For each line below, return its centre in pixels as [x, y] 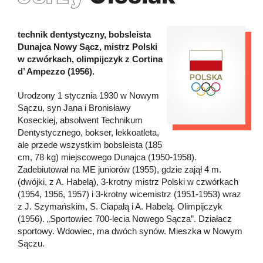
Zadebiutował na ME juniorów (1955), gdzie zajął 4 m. [119, 169]
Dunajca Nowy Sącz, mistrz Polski [87, 46]
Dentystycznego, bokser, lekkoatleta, [88, 132]
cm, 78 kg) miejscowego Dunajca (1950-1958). [107, 157]
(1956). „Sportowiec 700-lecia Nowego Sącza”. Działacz [125, 218]
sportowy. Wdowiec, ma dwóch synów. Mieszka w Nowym [130, 231]
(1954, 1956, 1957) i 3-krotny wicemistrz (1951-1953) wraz [129, 194]
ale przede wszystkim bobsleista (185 [90, 144]
